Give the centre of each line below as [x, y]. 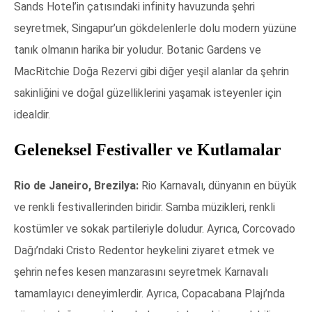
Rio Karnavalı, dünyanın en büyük [218, 186]
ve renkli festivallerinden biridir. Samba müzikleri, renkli [145, 208]
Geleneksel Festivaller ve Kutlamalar [148, 150]
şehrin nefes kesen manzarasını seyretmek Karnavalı [141, 272]
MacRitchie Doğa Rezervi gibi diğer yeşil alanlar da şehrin [151, 72]
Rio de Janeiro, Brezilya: [76, 186]
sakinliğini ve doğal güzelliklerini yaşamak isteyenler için [148, 93]
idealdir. [32, 115]
